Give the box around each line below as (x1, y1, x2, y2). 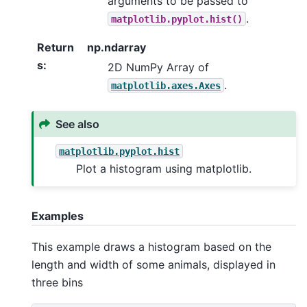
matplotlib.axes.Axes (111, 79, 221, 91)
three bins (32, 275, 83, 289)
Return (37, 40, 74, 54)
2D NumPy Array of (108, 60, 209, 74)
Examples (32, 208, 84, 223)
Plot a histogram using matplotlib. (76, 161, 252, 175)
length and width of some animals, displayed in (32, 257, 275, 271)
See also (56, 116, 100, 131)
